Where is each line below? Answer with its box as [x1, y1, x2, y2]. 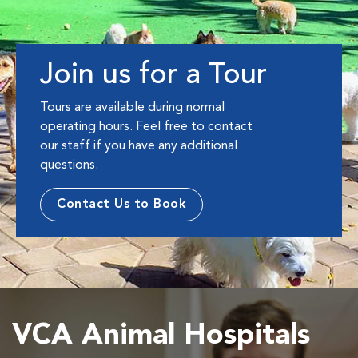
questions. [40, 159, 98, 173]
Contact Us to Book [57, 198, 186, 212]
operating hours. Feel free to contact [40, 121, 253, 134]
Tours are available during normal [40, 101, 225, 115]
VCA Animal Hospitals [12, 322, 310, 352]
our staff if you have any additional [40, 140, 237, 153]
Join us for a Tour [40, 62, 267, 91]
